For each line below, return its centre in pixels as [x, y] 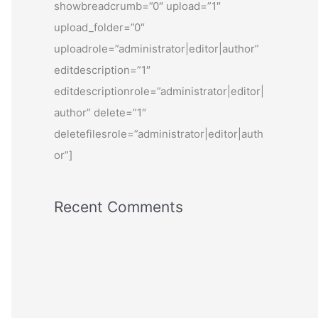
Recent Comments [119, 207]
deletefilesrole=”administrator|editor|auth [159, 134]
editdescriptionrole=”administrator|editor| [159, 91]
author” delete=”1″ [100, 113]
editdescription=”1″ [102, 70]
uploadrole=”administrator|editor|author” [157, 49]
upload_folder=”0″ [99, 27]
